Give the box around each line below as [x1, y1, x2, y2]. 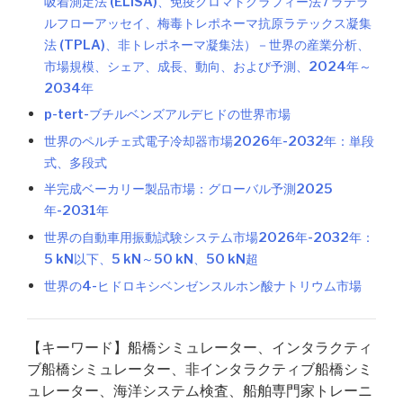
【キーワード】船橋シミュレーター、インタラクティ [27, 338, 372, 356]
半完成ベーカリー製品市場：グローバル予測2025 [44, 181, 334, 198]
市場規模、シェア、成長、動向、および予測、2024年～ [44, 58, 372, 75]
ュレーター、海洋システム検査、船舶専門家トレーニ [27, 381, 372, 399]
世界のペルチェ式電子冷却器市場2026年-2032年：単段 [44, 132, 375, 149]
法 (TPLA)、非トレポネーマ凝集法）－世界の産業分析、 [44, 36, 371, 53]
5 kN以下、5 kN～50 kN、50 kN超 [44, 250, 259, 267]
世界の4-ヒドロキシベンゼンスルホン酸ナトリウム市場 [44, 277, 363, 294]
